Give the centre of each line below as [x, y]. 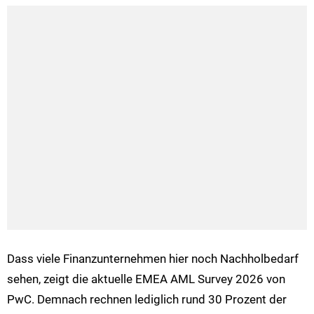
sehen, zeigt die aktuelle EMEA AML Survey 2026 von [146, 279]
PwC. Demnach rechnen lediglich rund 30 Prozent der [147, 299]
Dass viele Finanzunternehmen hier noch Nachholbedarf [153, 258]
